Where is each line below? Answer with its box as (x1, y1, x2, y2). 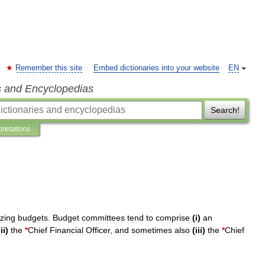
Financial (50, 225, 83, 235)
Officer (86, 225, 110, 235)
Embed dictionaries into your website (93, 64, 219, 72)
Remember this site (15, 64, 82, 72)
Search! (210, 105, 240, 115)
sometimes (131, 225, 172, 235)
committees (82, 213, 125, 222)
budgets (18, 213, 48, 222)
